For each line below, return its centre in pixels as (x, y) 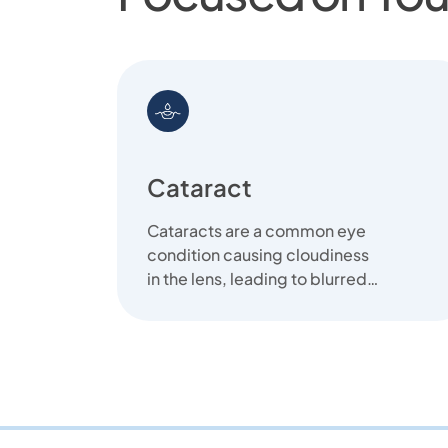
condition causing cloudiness (258, 254)
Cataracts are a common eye (256, 230)
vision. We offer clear (227, 302)
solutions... (188, 326)
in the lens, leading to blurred (257, 278)
